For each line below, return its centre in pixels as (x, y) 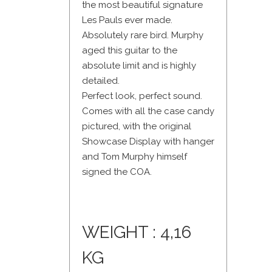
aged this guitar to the (130, 51)
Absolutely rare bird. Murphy (143, 36)
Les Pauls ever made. (127, 20)
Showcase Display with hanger (148, 142)
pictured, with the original (137, 127)
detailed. (101, 81)
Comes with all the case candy (148, 111)
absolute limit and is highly (139, 66)
